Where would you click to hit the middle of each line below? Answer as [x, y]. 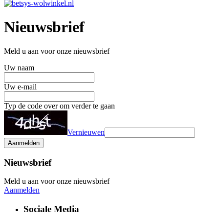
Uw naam [19, 67]
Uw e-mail [20, 87]
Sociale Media [51, 209]
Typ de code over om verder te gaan [59, 106]
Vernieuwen [86, 132]
